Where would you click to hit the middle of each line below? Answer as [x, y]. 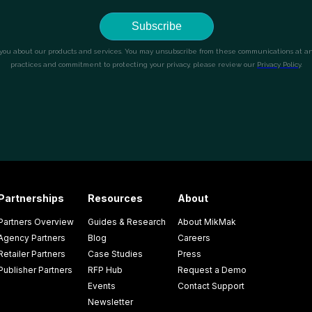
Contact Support [211, 286]
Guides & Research [126, 222]
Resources [115, 198]
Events [101, 286]
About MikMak [206, 222]
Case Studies [115, 254]
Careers [194, 238]
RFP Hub [105, 270]
